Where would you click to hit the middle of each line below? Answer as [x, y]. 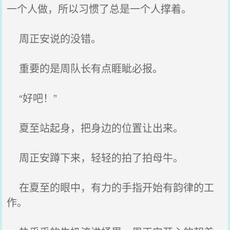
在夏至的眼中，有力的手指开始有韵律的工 [111, 187]
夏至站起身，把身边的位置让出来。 [95, 128]
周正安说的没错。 [54, 38]
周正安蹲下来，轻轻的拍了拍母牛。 [95, 157]
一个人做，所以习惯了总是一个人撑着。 [99, 8]
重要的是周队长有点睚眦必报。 [85, 68]
